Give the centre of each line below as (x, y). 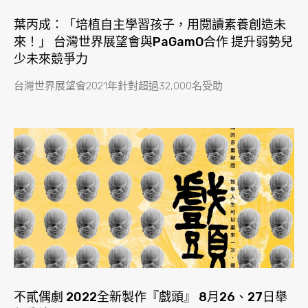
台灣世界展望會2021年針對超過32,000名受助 (118, 86)
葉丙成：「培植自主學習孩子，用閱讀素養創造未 (150, 25)
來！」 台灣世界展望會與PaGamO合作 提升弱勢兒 (153, 42)
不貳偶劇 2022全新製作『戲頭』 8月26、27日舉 (151, 297)
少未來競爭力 (51, 59)
